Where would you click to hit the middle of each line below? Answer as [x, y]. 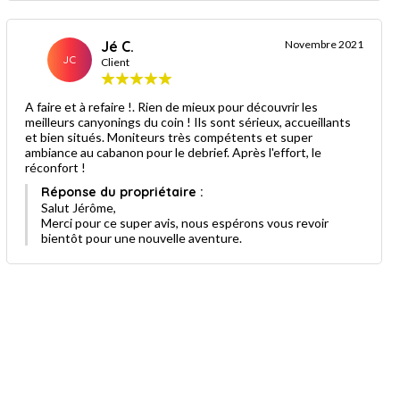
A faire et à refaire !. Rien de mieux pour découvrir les [171, 106]
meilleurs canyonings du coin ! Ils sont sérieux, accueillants [187, 121]
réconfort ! [55, 167]
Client [115, 62]
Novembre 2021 [324, 44]
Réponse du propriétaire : [122, 192]
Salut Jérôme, [78, 207]
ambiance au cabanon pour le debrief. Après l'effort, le [173, 152]
